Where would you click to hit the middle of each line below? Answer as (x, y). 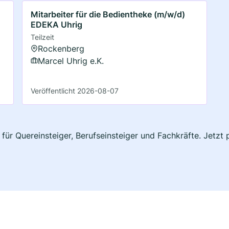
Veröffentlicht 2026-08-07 (75, 90)
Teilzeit (43, 37)
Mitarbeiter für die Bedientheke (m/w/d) (108, 14)
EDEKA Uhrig (57, 24)
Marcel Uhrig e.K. (71, 61)
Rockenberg (61, 48)
